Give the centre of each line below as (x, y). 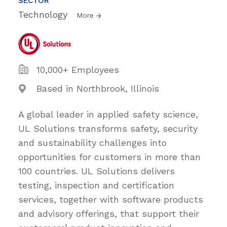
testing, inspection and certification (96, 185)
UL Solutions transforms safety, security (108, 128)
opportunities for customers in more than (109, 157)
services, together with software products (111, 199)
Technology (44, 14)
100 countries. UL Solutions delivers (97, 171)
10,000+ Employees (78, 69)
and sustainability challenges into (92, 142)
